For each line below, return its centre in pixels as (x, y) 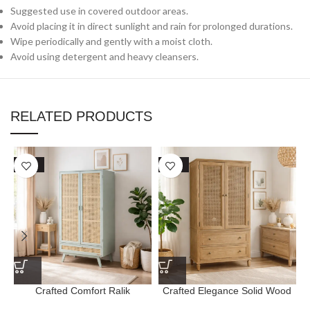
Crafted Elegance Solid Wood (227, 290)
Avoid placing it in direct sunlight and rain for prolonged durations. (152, 26)
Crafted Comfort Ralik (82, 290)
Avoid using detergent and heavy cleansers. (104, 56)
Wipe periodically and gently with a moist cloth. (111, 41)
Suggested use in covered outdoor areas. (99, 11)
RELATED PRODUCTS (81, 116)
